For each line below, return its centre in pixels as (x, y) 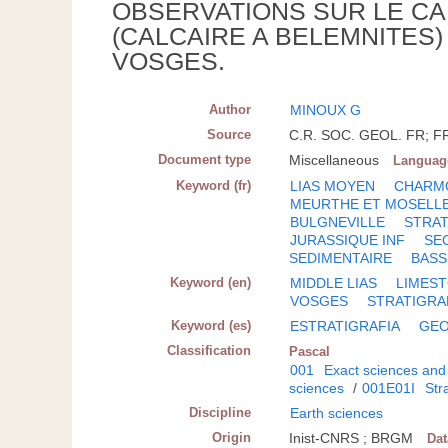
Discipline (220, 413)
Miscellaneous (334, 160)
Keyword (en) (211, 283)
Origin (232, 438)
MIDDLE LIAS (334, 283)
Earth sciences (337, 413)
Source (229, 135)
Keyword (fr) (214, 186)
